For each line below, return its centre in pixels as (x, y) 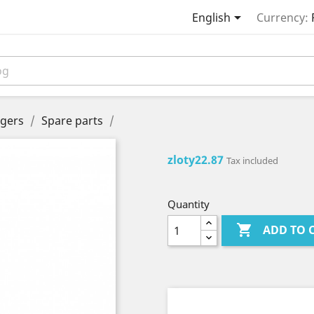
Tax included (252, 161)
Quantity (189, 204)
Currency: (282, 18)
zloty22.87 (196, 160)
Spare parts (72, 121)
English (211, 18)
